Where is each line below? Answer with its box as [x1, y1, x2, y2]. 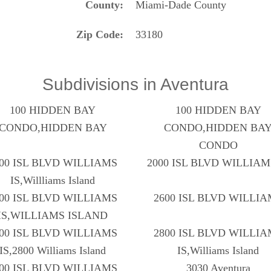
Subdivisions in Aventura [42, 74, 229, 94]
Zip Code [76, 28, 120, 41]
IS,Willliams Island [10, 174, 96, 186]
